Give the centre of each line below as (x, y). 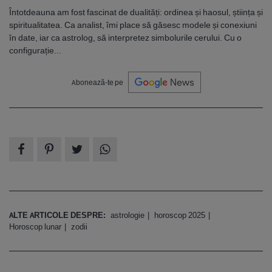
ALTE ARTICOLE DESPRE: (57, 216)
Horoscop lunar (35, 227)
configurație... (35, 51)
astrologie (127, 216)
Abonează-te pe (97, 82)
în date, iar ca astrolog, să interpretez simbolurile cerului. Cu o (125, 38)
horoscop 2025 (180, 216)
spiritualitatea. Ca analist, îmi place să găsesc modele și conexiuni (133, 25)
